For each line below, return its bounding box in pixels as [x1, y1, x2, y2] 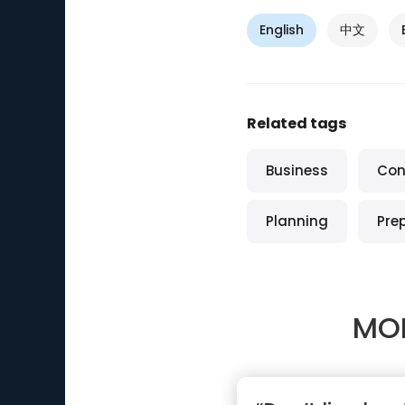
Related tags [247, 113, 347, 134]
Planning [266, 212, 328, 231]
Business [266, 161, 328, 180]
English [259, 21, 305, 39]
